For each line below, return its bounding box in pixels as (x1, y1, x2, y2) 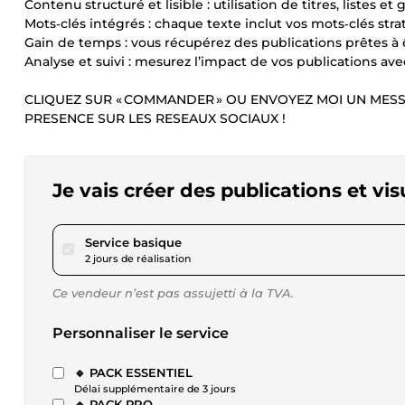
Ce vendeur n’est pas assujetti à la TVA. (52, 286, 294, 300)
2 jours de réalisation (85, 252, 191, 265)
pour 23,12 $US (181, 234, 268, 249)
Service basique (85, 235, 182, 250)
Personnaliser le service (52, 325, 229, 342)
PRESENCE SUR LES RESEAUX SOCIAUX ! (24, 110, 286, 127)
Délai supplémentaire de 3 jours (74, 382, 236, 395)
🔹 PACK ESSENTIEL (74, 365, 193, 380)
